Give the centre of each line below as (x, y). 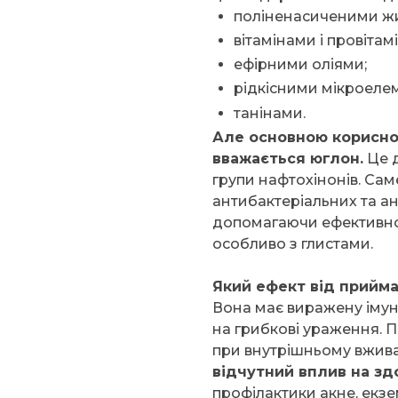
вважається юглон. (288, 158)
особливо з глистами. (293, 243)
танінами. (270, 113)
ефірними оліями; (300, 65)
